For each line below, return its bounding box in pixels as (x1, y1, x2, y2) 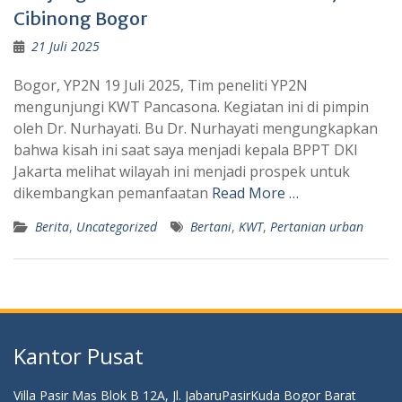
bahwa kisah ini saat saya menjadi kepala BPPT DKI (13, 140, 358, 160)
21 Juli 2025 (31, 38, 100, 55)
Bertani (190, 218, 232, 235)
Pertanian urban (270, 218, 363, 235)
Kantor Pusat (13, 341, 144, 371)
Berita (35, 218, 69, 235)
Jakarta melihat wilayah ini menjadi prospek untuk (13, 162, 350, 181)
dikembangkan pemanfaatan (13, 183, 212, 203)
